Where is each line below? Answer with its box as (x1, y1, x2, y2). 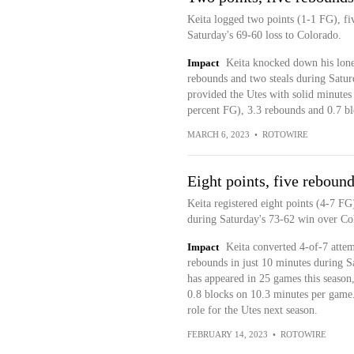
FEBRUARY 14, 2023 (186, 330, 268, 339)
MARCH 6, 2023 (186, 130, 250, 139)
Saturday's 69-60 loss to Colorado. (186, 29, 341, 41)
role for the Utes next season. (186, 304, 318, 316)
